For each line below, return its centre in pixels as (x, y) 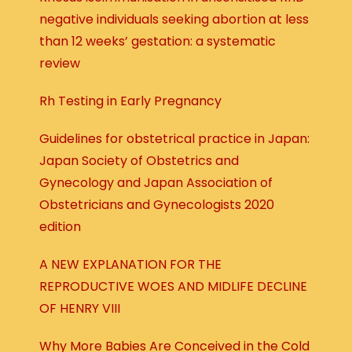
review (60, 64)
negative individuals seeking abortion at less (174, 20)
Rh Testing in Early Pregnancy (130, 101)
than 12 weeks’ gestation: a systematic (158, 42)
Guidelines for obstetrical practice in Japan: (174, 139)
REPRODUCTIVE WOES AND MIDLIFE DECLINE (173, 287)
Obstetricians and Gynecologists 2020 (157, 205)
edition (60, 227)
